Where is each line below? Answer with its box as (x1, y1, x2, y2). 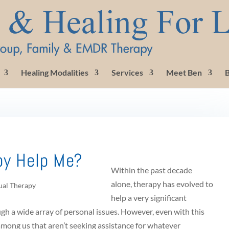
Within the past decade (110, 165, 192, 175)
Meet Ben (166, 67, 202, 77)
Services (111, 67, 143, 77)
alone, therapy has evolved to (110, 179, 213, 189)
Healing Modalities (21, 67, 88, 77)
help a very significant (110, 193, 187, 202)
